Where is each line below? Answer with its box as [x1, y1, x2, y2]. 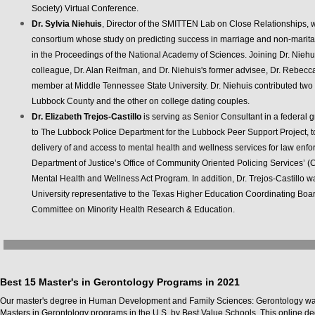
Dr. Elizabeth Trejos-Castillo [32, 112, 141, 122]
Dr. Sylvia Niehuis [32, 19, 102, 29]
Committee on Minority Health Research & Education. [32, 205, 235, 214]
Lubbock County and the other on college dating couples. [32, 96, 250, 106]
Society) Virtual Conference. [32, 4, 139, 13]
